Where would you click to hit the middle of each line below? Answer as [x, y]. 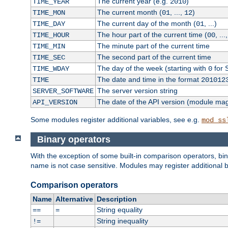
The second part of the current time [154, 57]
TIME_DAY [49, 24]
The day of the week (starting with [152, 68]
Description [117, 199]
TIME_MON [49, 13]
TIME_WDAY [51, 69]
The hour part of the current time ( [152, 35]
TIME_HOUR [51, 35]
